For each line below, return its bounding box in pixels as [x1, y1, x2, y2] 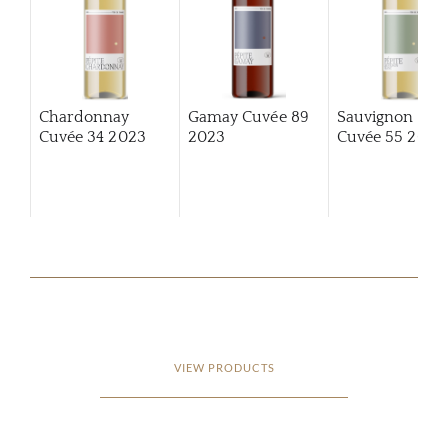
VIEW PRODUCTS [173, 361, 275, 374]
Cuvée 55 [336, 128, 404, 146]
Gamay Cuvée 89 [187, 108, 309, 126]
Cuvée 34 [38, 128, 105, 146]
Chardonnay [38, 108, 130, 126]
